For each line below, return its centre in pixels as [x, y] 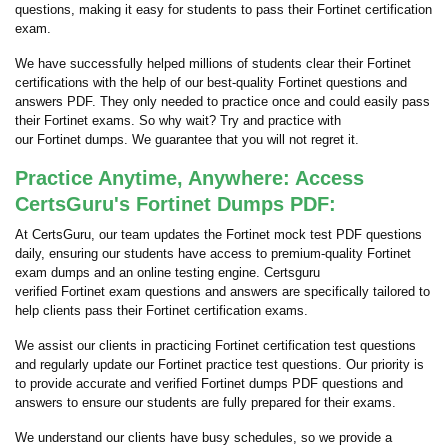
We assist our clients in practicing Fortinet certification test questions [215, 345]
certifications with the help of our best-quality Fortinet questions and [211, 82]
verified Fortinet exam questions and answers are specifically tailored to [222, 291]
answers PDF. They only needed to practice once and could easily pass [222, 101]
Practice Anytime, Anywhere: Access [189, 178]
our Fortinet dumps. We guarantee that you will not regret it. [187, 139]
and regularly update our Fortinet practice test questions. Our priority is [219, 364]
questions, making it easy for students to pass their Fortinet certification [223, 9]
